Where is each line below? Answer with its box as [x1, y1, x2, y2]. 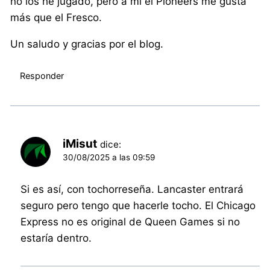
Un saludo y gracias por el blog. [10, 38, 164, 51]
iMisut [63, 137, 98, 151]
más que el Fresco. [10, 11, 102, 24]
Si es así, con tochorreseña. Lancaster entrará [20, 183, 244, 196]
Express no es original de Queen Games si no [20, 216, 240, 228]
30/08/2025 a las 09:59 [63, 152, 155, 163]
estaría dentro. [20, 232, 92, 245]
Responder [19, 70, 64, 81]
